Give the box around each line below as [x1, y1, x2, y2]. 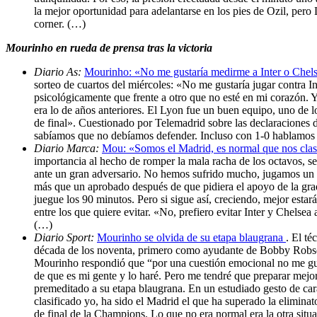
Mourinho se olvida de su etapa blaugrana [97, 231, 286, 243]
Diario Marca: [34, 142, 102, 154]
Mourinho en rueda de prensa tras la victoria [6, 41, 212, 54]
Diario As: [34, 65, 84, 78]
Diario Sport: [34, 231, 97, 243]
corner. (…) [34, 17, 86, 30]
